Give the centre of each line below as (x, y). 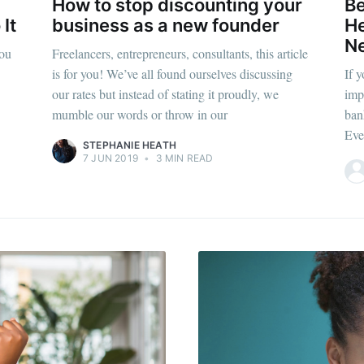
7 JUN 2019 (110, 158)
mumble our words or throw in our (140, 114)
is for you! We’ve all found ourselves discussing (172, 73)
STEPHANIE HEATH (130, 145)
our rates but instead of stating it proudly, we (165, 93)
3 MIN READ (183, 158)
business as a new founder (166, 26)
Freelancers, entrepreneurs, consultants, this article (180, 53)
